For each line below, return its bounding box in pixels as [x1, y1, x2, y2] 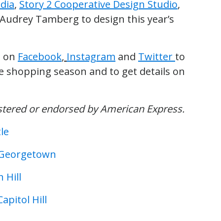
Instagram [67, 49, 115, 63]
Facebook [18, 49, 62, 63]
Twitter [138, 49, 175, 63]
